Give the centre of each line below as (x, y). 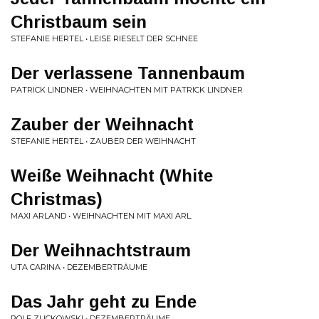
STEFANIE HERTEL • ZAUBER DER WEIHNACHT (103, 141)
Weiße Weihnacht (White (112, 176)
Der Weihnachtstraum (101, 250)
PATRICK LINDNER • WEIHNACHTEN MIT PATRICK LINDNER (127, 90)
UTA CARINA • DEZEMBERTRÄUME (79, 267)
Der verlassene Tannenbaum (128, 73)
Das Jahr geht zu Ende (104, 302)
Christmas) (57, 199)
